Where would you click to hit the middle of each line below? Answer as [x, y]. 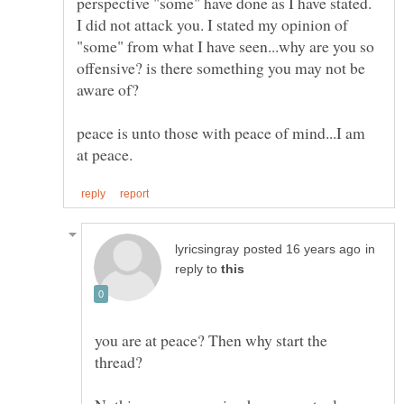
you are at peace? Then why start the [211, 340]
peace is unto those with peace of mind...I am [221, 132]
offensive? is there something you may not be [221, 67]
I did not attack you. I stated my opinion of [212, 24]
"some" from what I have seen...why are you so [225, 46]
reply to [198, 269]
